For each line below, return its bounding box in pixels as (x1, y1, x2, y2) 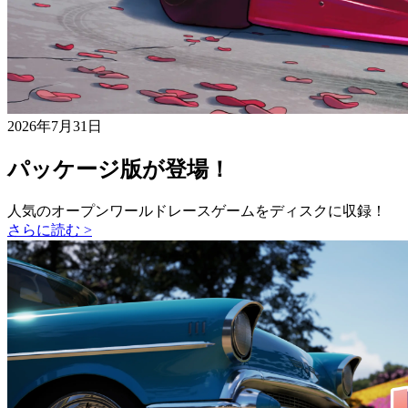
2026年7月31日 (7, 118, 102, 135)
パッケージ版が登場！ (7, 158, 230, 182)
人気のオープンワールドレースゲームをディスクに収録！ (7, 203, 386, 219)
